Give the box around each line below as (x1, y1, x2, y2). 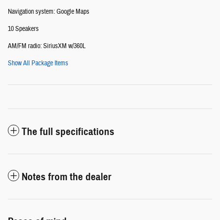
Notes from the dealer (22, 170, 111, 184)
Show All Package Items (8, 59, 68, 68)
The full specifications (22, 125, 114, 138)
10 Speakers (8, 25, 39, 34)
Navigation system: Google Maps (8, 7, 89, 17)
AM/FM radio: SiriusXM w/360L (8, 42, 85, 51)
